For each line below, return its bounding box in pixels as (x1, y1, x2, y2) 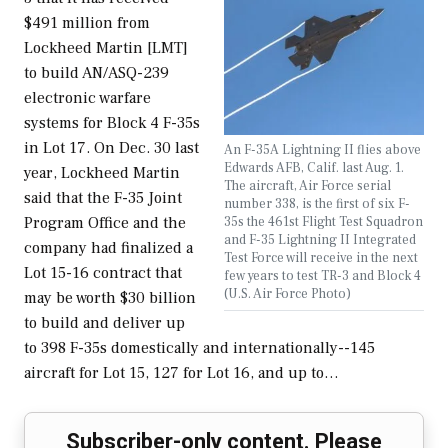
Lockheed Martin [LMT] (24, 38, 188, 59)
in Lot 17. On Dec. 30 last (24, 138, 199, 159)
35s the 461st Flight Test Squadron (224, 213, 423, 231)
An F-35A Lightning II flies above (224, 141, 421, 159)
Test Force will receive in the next (224, 249, 418, 267)
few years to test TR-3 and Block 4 (224, 267, 421, 285)
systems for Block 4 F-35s (24, 113, 200, 134)
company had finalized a (24, 238, 193, 259)
